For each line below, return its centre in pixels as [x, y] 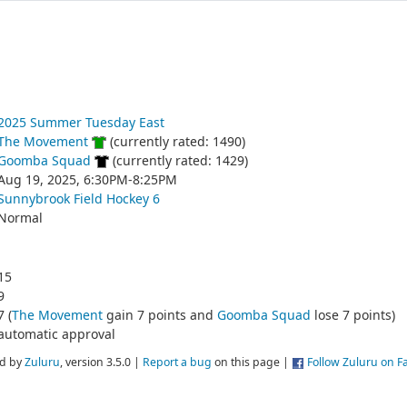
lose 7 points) [352, 315]
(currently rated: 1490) [175, 141]
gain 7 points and [159, 315]
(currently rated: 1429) [178, 160]
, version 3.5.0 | [101, 362]
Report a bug [177, 362]
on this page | [252, 362]
